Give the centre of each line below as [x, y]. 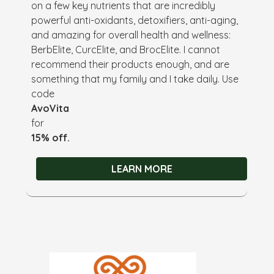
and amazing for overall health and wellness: [131, 35]
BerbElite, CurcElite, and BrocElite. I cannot [126, 49]
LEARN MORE [142, 168]
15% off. [51, 137]
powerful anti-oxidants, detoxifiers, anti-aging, [135, 20]
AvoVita [50, 108]
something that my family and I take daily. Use [135, 79]
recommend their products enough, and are [131, 64]
